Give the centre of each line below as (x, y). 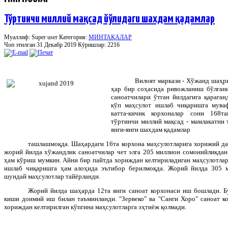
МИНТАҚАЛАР (110, 37)
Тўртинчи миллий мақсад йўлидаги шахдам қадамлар (109, 19)
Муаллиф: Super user (32, 37)
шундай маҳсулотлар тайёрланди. (52, 176)
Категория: (74, 37)
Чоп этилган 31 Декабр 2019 (41, 45)
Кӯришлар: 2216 (99, 45)
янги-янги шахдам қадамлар (151, 129)
